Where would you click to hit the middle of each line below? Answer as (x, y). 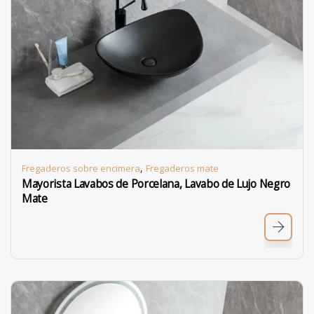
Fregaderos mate (182, 168)
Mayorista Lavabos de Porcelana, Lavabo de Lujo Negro (156, 184)
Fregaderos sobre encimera (81, 168)
